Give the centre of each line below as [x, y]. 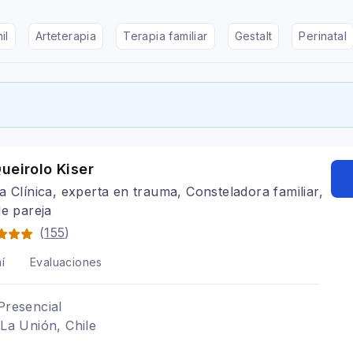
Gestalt [253, 36]
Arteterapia [66, 36]
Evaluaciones [66, 262]
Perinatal [323, 36]
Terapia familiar [165, 36]
